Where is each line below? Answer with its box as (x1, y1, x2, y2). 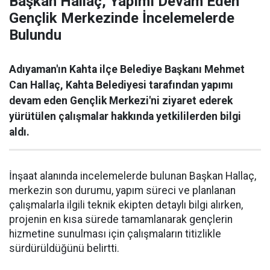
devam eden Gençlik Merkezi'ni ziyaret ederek (9, 95, 233, 107)
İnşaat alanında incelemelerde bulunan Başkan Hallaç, (9, 170, 256, 183)
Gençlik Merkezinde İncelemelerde (9, 10, 234, 27)
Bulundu (9, 27, 61, 44)
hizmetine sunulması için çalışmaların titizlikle (9, 228, 221, 240)
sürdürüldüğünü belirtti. (9, 242, 119, 255)
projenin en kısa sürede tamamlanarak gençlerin (9, 213, 233, 226)
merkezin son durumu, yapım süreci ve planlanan (9, 184, 236, 197)
